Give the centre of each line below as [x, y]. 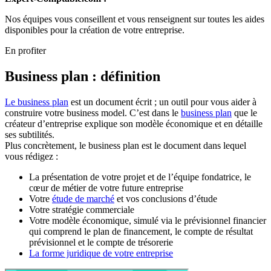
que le [244, 113]
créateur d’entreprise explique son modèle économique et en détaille [134, 123]
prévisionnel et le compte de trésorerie [101, 242]
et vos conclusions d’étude [166, 198]
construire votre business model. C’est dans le [93, 113]
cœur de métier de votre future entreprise [106, 188]
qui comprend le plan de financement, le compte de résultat [141, 231]
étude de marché [83, 198]
